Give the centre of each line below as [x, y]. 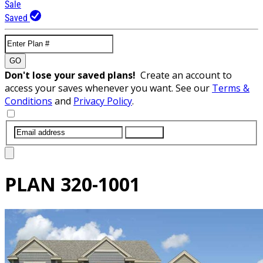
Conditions [28, 101]
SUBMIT [144, 132]
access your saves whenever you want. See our [108, 88]
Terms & [231, 88]
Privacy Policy [103, 101]
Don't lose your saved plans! [73, 75]
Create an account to [186, 75]
